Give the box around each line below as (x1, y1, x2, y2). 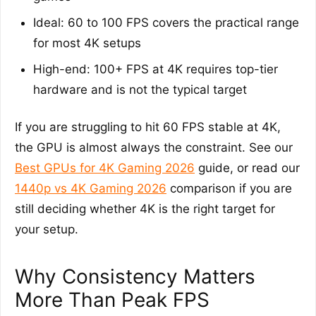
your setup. (15, 221, 78, 236)
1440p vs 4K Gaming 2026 (15, 181, 166, 195)
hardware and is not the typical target (33, 82, 247, 97)
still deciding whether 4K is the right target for (15, 201, 275, 216)
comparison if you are (166, 181, 292, 195)
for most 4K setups (33, 35, 141, 50)
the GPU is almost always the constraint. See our (15, 140, 293, 154)
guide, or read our (195, 160, 300, 175)
